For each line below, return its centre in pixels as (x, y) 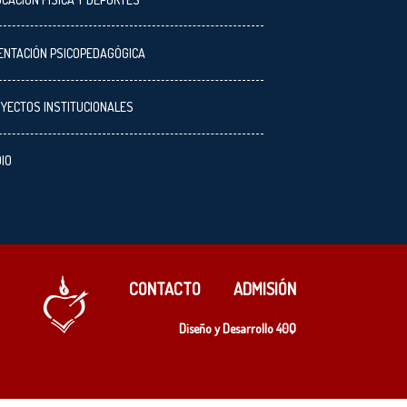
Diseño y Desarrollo (228, 328)
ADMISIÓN (265, 288)
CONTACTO (165, 288)
